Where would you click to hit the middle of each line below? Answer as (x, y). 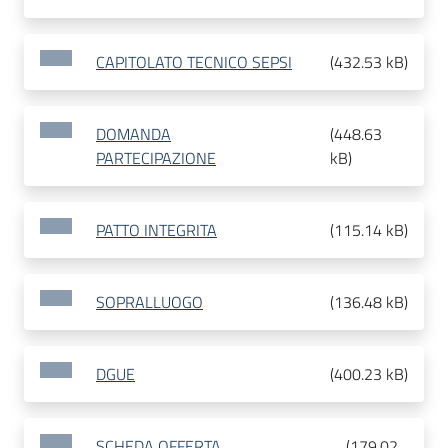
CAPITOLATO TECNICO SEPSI (194, 62)
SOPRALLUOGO (149, 302)
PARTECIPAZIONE (156, 158)
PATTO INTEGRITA (156, 230)
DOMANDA (133, 134)
